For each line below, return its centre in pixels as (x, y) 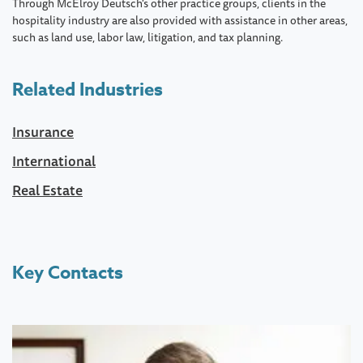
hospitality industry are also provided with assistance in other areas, (180, 20)
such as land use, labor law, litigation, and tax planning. (147, 37)
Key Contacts (68, 273)
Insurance (43, 131)
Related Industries (88, 90)
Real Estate (47, 190)
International (54, 160)
